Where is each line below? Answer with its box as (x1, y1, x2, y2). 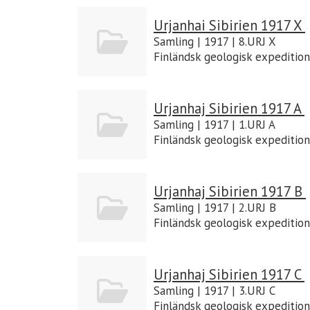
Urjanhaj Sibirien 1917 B (154, 181, 306, 201)
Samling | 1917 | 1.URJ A (154, 116, 275, 132)
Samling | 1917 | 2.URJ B (154, 199, 276, 215)
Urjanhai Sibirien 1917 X (154, 15, 305, 35)
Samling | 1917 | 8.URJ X (154, 33, 276, 49)
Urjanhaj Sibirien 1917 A (154, 98, 304, 118)
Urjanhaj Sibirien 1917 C (154, 264, 304, 284)
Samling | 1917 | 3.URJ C (154, 282, 275, 298)
